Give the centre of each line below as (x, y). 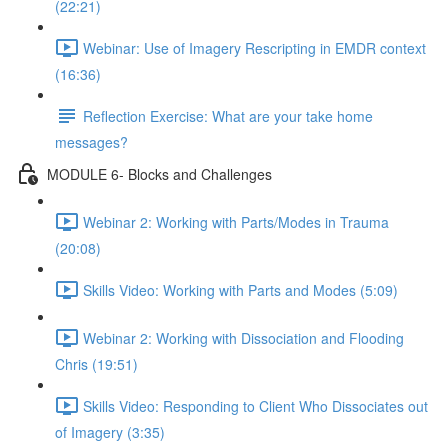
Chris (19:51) (96, 364)
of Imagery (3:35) (110, 432)
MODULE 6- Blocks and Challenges (159, 173)
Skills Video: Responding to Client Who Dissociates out (255, 405)
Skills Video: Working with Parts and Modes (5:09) (240, 289)
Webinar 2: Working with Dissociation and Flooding (243, 337)
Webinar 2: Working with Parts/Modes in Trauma (236, 221)
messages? (91, 142)
